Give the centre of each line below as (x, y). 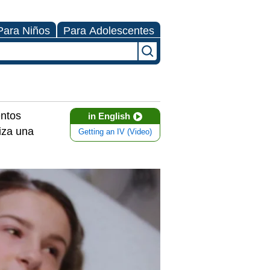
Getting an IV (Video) (115, 132)
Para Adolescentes (109, 31)
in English (109, 116)
